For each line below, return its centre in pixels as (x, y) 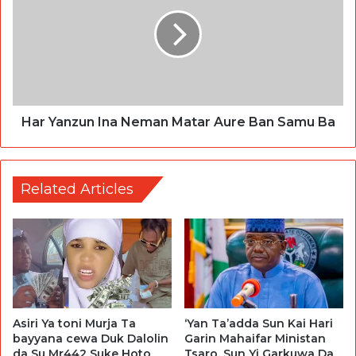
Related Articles (77, 189)
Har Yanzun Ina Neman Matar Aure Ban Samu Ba (178, 122)
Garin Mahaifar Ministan (255, 338)
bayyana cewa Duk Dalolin (91, 338)
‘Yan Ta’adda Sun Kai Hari (259, 323)
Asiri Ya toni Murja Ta (74, 323)
